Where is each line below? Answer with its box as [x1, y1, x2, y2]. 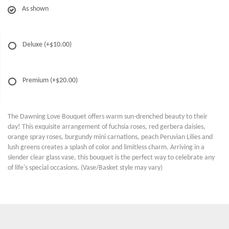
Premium [22, 77, 50, 84]
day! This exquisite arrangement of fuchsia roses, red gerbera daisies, [8, 123, 205, 131]
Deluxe [22, 41, 44, 49]
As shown [22, 5, 49, 13]
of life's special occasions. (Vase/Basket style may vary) [8, 164, 163, 172]
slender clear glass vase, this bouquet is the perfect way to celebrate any [8, 154, 215, 162]
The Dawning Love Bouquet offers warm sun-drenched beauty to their [8, 113, 208, 121]
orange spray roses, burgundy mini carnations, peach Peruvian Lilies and [8, 133, 213, 141]
